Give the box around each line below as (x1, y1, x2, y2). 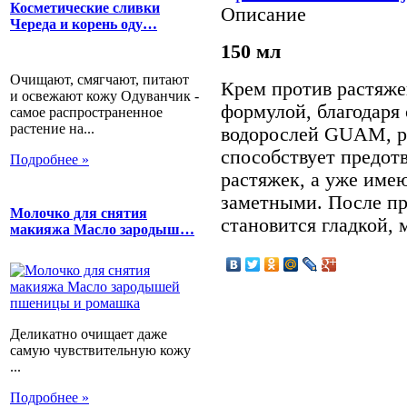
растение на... (10, 120, 94, 136)
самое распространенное (10, 104, 163, 120)
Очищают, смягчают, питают (10, 71, 189, 87)
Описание (221, 3, 306, 25)
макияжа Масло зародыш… (10, 221, 194, 237)
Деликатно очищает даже (10, 326, 167, 342)
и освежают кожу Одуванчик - (10, 87, 199, 104)
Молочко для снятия (10, 204, 147, 221)
